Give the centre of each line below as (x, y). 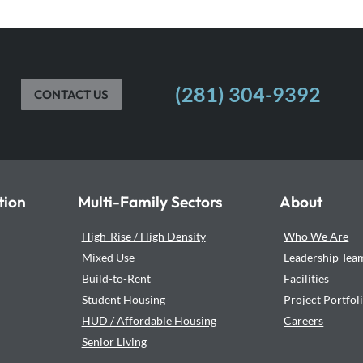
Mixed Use (108, 257)
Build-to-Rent (116, 278)
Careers (304, 320)
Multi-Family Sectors (150, 201)
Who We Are (316, 236)
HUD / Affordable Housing (149, 320)
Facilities (307, 278)
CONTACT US (71, 94)
